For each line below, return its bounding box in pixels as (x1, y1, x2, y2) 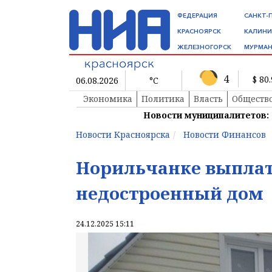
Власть (194, 93, 223, 105)
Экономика (83, 93, 132, 105)
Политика (141, 93, 185, 105)
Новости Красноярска (76, 129, 170, 141)
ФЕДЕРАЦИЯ (177, 12, 217, 19)
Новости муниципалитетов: (143, 109, 269, 121)
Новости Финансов (183, 129, 266, 141)
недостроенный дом (76, 182, 263, 205)
